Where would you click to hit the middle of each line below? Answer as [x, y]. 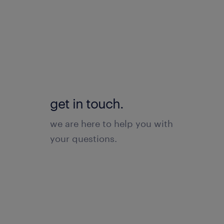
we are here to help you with [111, 123]
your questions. [83, 138]
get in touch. [87, 103]
